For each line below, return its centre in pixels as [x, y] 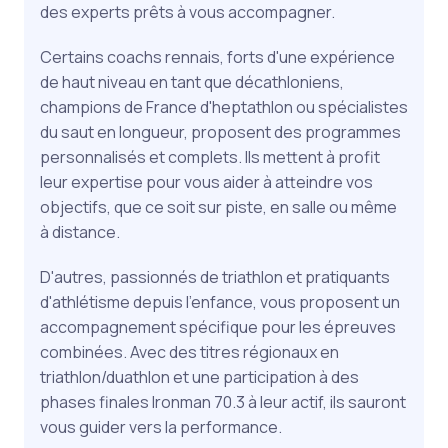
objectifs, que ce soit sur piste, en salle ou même [218, 206]
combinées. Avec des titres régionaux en [189, 351]
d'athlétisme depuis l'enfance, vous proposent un [220, 301]
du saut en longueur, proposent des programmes [220, 131]
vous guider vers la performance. [161, 426]
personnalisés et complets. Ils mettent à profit [210, 156]
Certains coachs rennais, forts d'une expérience [217, 56]
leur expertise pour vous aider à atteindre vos [206, 181]
